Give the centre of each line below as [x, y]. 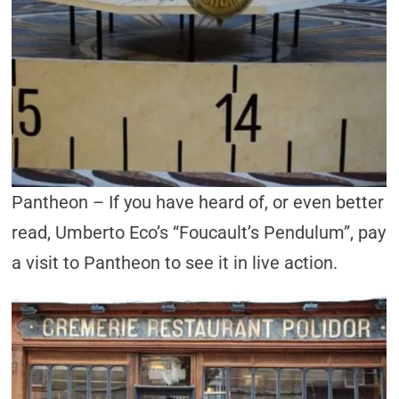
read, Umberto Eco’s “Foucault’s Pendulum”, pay [199, 232]
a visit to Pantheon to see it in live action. [175, 263]
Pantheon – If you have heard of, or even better [198, 202]
